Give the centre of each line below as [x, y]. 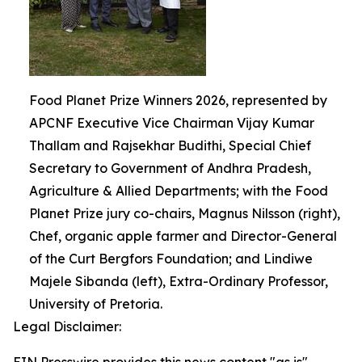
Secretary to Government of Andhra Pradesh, [170, 168]
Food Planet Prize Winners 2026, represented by [178, 100]
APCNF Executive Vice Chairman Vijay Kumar [172, 123]
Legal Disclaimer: [67, 326]
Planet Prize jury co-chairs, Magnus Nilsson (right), [185, 213]
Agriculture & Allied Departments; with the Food [179, 191]
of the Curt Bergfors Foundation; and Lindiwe [171, 259]
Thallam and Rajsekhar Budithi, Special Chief [170, 145]
